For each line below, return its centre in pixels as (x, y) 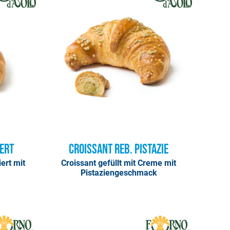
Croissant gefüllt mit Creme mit (119, 163)
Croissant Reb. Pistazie (119, 150)
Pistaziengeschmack (119, 173)
